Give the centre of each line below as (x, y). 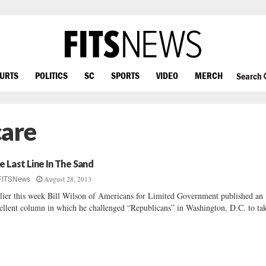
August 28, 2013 (68, 179)
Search (250, 76)
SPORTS (125, 75)
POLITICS (51, 75)
